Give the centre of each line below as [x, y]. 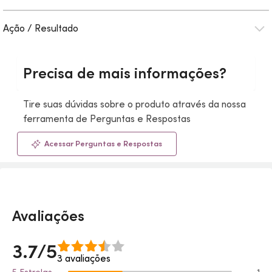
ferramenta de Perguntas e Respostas [107, 118]
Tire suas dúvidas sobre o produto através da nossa [134, 104]
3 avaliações [84, 258]
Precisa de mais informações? [125, 73]
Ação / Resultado [41, 28]
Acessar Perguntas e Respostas [103, 144]
